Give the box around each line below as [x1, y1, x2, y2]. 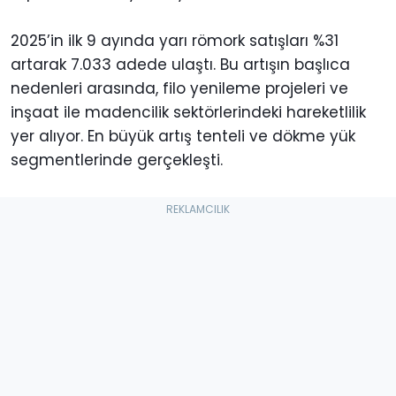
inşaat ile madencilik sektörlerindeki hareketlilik [11, 101, 366, 123]
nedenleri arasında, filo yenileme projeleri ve [11, 77, 348, 99]
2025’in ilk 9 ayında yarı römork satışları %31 [11, 29, 339, 51]
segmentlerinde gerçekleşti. [11, 148, 223, 171]
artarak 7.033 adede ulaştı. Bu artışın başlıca [11, 53, 350, 75]
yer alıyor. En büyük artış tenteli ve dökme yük [11, 125, 355, 147]
